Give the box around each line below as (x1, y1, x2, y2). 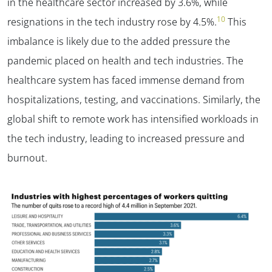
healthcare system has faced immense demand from (7, 73, 244, 87)
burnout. (7, 151, 47, 165)
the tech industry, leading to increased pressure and (7, 131, 245, 145)
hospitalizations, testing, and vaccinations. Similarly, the (7, 92, 260, 106)
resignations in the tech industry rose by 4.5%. (7, 15, 217, 29)
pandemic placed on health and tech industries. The (7, 53, 243, 67)
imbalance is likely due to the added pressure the (7, 34, 230, 48)
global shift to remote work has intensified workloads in (7, 112, 259, 126)
